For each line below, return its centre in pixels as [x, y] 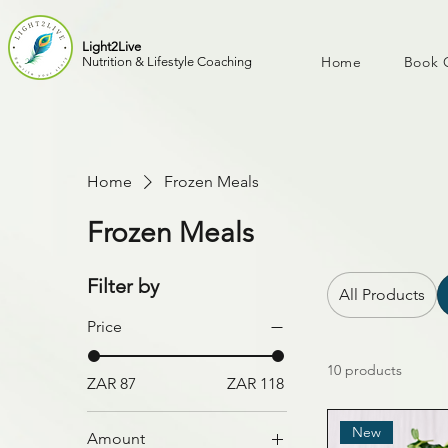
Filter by [123, 285]
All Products [382, 294]
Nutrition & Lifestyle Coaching [167, 61]
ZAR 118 [256, 383]
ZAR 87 [112, 383]
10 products [365, 369]
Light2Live [111, 46]
